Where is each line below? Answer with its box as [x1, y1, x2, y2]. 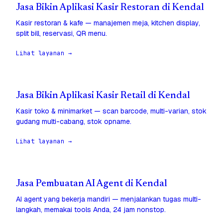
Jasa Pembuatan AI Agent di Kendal [16, 179, 167, 189]
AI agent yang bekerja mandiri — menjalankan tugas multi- [16, 195, 201, 204]
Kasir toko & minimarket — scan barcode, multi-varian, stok [16, 107, 207, 116]
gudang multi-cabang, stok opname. [16, 117, 131, 126]
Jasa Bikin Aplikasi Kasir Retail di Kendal [16, 91, 190, 101]
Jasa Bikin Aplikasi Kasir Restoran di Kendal [16, 3, 204, 13]
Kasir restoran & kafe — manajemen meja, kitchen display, [16, 18, 200, 28]
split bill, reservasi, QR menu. [16, 29, 107, 38]
